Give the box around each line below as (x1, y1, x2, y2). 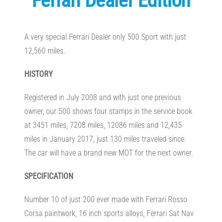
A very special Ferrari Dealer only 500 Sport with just (24, 32, 186, 42)
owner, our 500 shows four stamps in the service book (24, 107, 192, 116)
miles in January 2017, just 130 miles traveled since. (24, 134, 186, 144)
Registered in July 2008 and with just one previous (24, 93, 181, 103)
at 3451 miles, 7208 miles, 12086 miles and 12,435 (24, 120, 182, 130)
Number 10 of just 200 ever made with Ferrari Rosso (24, 195, 187, 205)
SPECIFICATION (24, 171, 73, 181)
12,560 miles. (24, 46, 65, 55)
